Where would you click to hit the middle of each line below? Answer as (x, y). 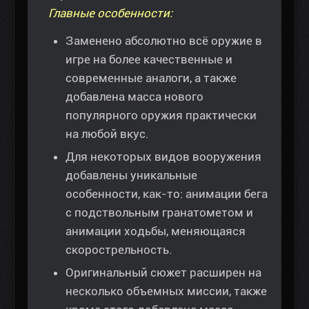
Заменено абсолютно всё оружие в (164, 41)
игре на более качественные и (149, 60)
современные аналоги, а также (151, 78)
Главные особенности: (110, 13)
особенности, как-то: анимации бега (167, 194)
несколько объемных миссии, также (166, 291)
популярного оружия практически (161, 116)
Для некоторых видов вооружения (163, 157)
